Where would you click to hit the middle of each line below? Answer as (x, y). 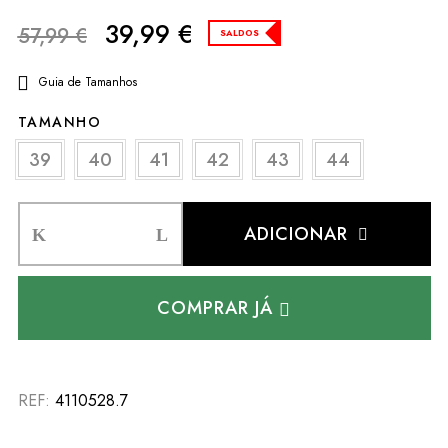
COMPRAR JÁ (215, 308)
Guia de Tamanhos (87, 82)
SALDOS (239, 32)
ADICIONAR (296, 234)
